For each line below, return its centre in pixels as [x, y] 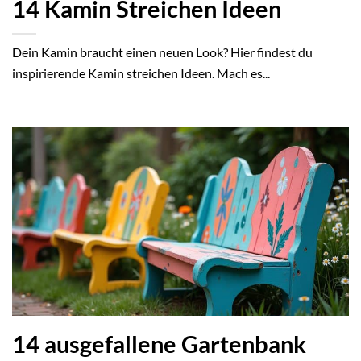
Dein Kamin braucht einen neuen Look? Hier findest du [162, 52]
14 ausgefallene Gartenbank [159, 344]
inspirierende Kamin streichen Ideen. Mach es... [141, 73]
